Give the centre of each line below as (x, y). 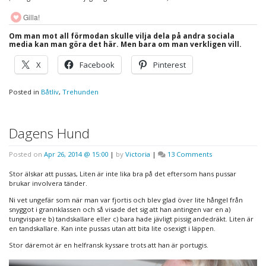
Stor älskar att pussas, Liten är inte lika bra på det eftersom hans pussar (123, 173)
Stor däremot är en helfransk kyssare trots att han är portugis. (109, 245)
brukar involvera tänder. (48, 183)
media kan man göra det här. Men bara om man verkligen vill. (125, 44)
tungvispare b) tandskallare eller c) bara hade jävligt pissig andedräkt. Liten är (131, 218)
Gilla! (31, 17)
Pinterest (170, 64)
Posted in (25, 92)
